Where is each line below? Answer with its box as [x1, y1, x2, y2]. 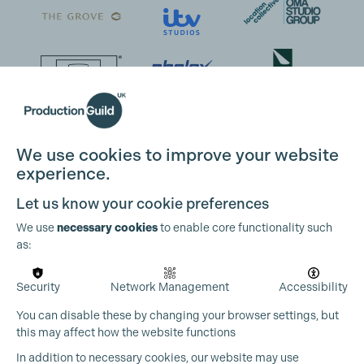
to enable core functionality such [158, 220, 332, 234]
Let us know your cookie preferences [16, 194, 269, 212]
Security [16, 280, 60, 293]
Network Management [110, 280, 229, 293]
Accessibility [279, 280, 348, 293]
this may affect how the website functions [16, 326, 236, 339]
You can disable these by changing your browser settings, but [16, 309, 339, 322]
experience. [16, 163, 110, 184]
